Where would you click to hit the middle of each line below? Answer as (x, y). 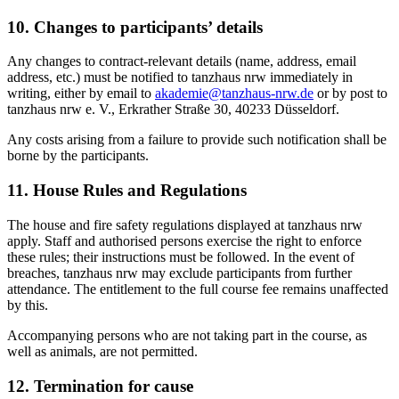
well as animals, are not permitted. (102, 351)
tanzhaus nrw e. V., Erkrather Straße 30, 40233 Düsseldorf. (173, 110)
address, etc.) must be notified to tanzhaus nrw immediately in (180, 77)
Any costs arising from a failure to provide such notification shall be (197, 140)
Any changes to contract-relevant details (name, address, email (182, 61)
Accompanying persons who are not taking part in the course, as (187, 335)
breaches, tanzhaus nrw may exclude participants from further (179, 273)
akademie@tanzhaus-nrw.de (234, 94)
